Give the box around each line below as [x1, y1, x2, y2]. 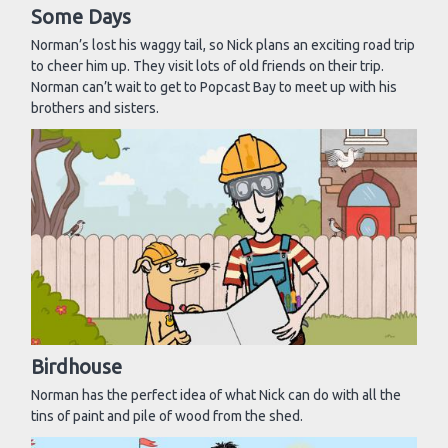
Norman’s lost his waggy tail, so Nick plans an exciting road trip [31, 37, 415, 54]
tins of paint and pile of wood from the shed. [31, 408, 303, 425]
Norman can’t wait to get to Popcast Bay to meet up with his [31, 79, 397, 96]
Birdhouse [31, 355, 122, 379]
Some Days [31, 5, 131, 29]
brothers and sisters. [31, 100, 159, 117]
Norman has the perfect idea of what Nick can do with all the [31, 387, 401, 404]
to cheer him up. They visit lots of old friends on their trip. [31, 58, 384, 75]
